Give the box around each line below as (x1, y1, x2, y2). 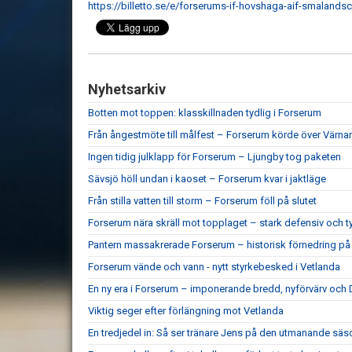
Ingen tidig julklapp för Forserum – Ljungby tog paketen (88, 150, 341, 163)
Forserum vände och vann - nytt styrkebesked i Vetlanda (88, 260, 340, 273)
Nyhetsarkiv (88, 80, 166, 97)
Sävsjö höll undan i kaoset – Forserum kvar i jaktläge (88, 172, 326, 185)
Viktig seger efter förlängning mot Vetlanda (88, 304, 284, 317)
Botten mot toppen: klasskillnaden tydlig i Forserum (88, 106, 321, 119)
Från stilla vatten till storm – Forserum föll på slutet (88, 194, 317, 207)
